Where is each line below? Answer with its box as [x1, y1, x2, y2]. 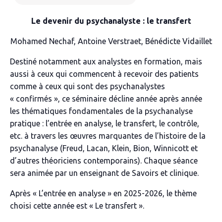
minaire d [80, 94, 113, 103]
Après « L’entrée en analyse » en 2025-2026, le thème [10, 189, 197, 198]
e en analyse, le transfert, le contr [68, 119, 186, 128]
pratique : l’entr [10, 119, 64, 128]
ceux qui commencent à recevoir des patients [35, 69, 199, 78]
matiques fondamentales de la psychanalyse [33, 107, 193, 115]
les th [10, 107, 29, 115]
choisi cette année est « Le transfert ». [10, 201, 144, 210]
